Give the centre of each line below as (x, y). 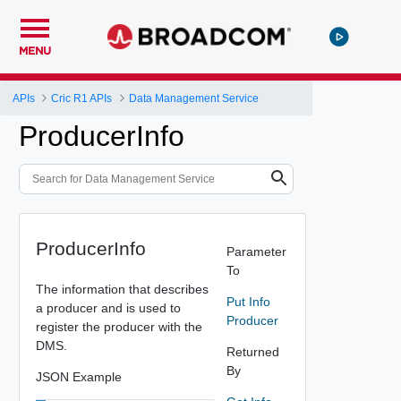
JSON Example (78, 376)
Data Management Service (193, 98)
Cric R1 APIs (82, 98)
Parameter (256, 251)
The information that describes (122, 289)
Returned (252, 351)
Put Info (248, 301)
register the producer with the (119, 326)
